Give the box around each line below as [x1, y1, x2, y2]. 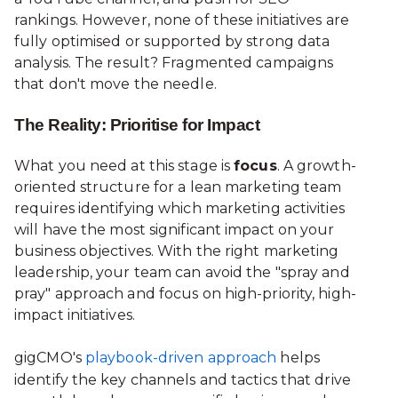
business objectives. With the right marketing [14, 243, 339, 260]
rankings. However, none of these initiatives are [14, 11, 349, 28]
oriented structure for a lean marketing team [14, 179, 342, 196]
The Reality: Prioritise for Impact [14, 115, 259, 135]
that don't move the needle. [14, 75, 217, 92]
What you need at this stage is [14, 157, 235, 175]
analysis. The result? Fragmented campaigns [14, 53, 334, 71]
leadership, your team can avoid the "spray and [14, 264, 350, 282]
